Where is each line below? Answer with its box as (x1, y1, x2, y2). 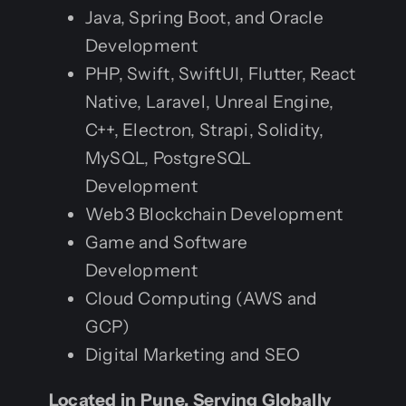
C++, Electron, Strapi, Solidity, (84, 119, 324, 140)
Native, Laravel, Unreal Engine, (84, 91, 334, 112)
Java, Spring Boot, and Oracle (84, 6, 324, 28)
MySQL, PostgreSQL (84, 147, 252, 169)
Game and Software (84, 231, 248, 253)
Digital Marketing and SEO (84, 343, 300, 365)
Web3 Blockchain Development (84, 203, 343, 225)
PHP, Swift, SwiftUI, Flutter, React (84, 63, 356, 84)
